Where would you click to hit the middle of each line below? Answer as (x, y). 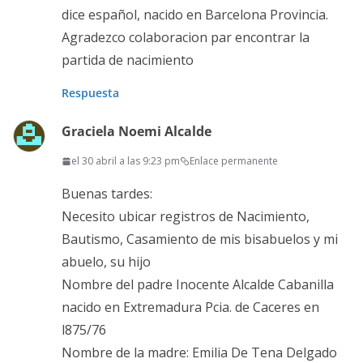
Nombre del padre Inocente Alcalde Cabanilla (198, 285)
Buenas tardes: (107, 194)
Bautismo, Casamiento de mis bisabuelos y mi (200, 239)
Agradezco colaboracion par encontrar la (186, 38)
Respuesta (90, 93)
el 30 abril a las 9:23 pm (126, 161)
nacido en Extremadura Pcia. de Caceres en (190, 307)
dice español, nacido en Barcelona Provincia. (195, 15)
